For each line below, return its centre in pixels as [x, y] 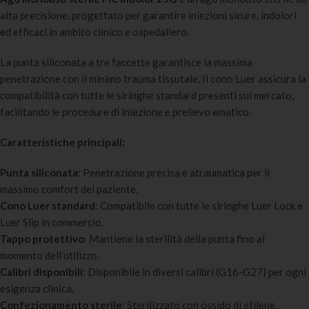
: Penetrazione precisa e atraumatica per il [174, 173]
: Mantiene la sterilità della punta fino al [175, 239]
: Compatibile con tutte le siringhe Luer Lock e [199, 206]
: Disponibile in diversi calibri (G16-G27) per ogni [195, 272]
